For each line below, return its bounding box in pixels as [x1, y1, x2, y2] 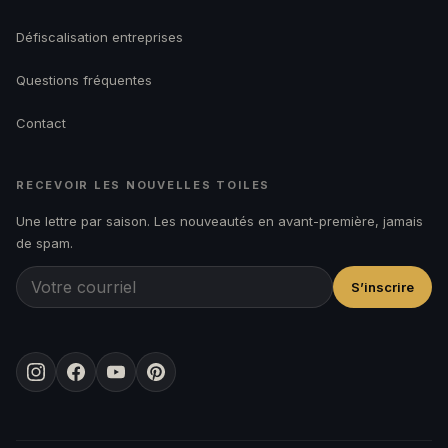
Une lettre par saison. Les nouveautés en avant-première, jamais [16, 213, 423, 230]
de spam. [16, 235, 73, 252]
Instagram [34, 373, 97, 390]
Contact [16, 115, 66, 132]
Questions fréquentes [16, 72, 152, 89]
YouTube [114, 373, 170, 390]
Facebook [74, 373, 137, 390]
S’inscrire [351, 279, 414, 296]
